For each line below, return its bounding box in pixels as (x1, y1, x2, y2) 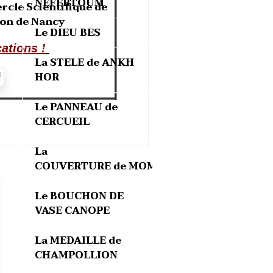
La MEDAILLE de (34, 232, 121, 249)
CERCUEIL (34, 113, 90, 130)
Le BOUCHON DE (34, 188, 124, 205)
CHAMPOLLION (34, 247, 118, 264)
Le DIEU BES (34, 24, 101, 41)
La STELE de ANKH (34, 54, 134, 71)
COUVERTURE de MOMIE (34, 158, 168, 175)
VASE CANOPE (34, 202, 110, 219)
